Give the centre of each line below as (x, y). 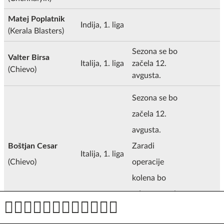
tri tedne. (148, 210)
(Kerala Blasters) (36, 31)
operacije (148, 162)
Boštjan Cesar (33, 146)
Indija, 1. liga (102, 25)
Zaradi (143, 146)
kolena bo (149, 178)
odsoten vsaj (154, 194)
